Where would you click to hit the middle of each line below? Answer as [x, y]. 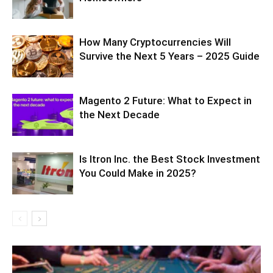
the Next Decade [119, 114]
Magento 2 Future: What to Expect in [165, 100]
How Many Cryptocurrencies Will [155, 42]
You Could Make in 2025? [138, 173]
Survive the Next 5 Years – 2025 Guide [169, 56]
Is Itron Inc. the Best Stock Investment [170, 159]
